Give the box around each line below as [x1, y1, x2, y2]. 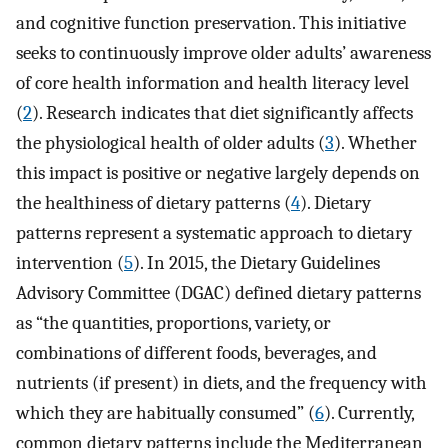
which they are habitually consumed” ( [16, 401, 315, 424]
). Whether [334, 131, 417, 154]
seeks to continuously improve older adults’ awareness [16, 41, 431, 64]
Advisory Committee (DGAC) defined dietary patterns [16, 281, 421, 304]
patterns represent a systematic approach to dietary [16, 221, 412, 244]
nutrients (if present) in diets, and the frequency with [16, 371, 427, 394]
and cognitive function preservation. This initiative [16, 11, 406, 34]
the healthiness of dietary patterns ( [16, 191, 291, 214]
